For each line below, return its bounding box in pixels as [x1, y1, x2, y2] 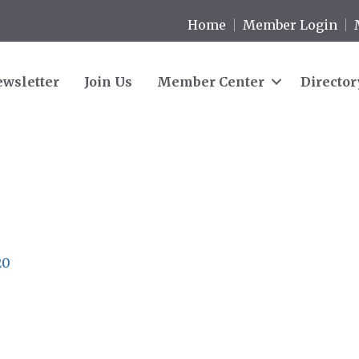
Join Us [84, 73, 132, 90]
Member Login [243, 16, 338, 33]
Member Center [157, 73, 264, 90]
